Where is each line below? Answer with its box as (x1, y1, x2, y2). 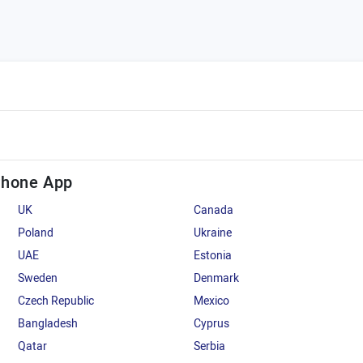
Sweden (17, 270, 58, 287)
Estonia (193, 247, 232, 264)
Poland (17, 224, 53, 241)
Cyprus (193, 315, 229, 332)
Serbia (193, 338, 225, 355)
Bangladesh (17, 315, 78, 332)
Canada (193, 202, 233, 219)
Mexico (193, 293, 229, 310)
